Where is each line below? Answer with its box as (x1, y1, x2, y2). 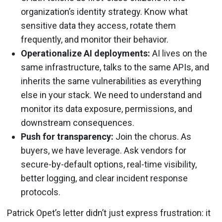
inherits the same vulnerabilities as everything (21, 76, 201, 86)
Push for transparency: (21, 131, 113, 142)
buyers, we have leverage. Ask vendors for (21, 145, 186, 156)
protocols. (21, 187, 60, 197)
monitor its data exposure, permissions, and (21, 104, 192, 114)
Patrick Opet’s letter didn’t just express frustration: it (7, 208, 211, 218)
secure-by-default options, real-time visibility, (21, 159, 197, 169)
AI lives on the (150, 48, 207, 58)
